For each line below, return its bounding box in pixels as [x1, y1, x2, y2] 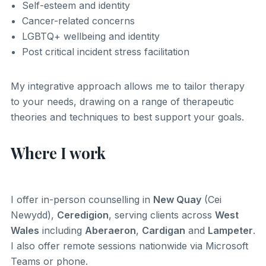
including [39, 224, 85, 237]
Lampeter [207, 224, 253, 237]
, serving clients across [108, 209, 215, 221]
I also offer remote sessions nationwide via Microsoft [10, 240, 248, 252]
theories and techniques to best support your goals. [10, 111, 244, 123]
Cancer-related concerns [22, 15, 135, 27]
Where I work [10, 142, 106, 163]
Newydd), [10, 209, 57, 221]
